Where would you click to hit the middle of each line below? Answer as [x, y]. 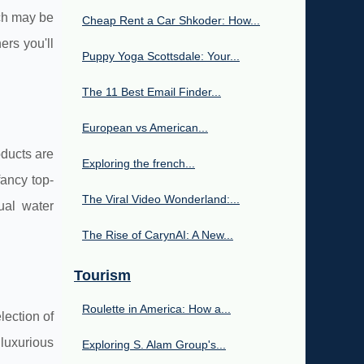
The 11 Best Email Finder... [152, 91]
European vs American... [145, 127]
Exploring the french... [139, 163]
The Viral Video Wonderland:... [161, 199]
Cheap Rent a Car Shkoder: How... [171, 20]
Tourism [102, 275]
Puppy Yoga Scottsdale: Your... [161, 56]
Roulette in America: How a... [156, 308]
